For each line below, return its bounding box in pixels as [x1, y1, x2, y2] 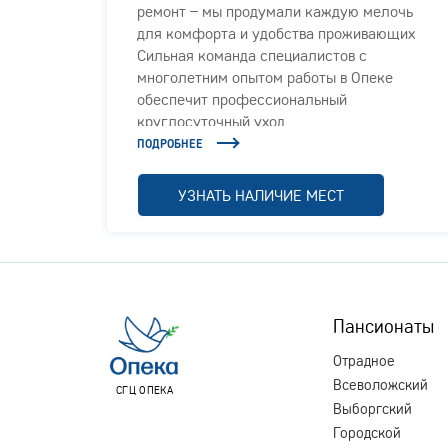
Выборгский [333, 398, 412, 418]
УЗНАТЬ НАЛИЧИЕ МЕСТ [178, 184, 344, 205]
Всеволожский [333, 374, 428, 394]
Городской [333, 422, 401, 442]
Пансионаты [333, 313, 434, 338]
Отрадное [333, 350, 395, 370]
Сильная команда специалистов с [137, 44, 367, 65]
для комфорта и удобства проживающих [137, 22, 415, 43]
